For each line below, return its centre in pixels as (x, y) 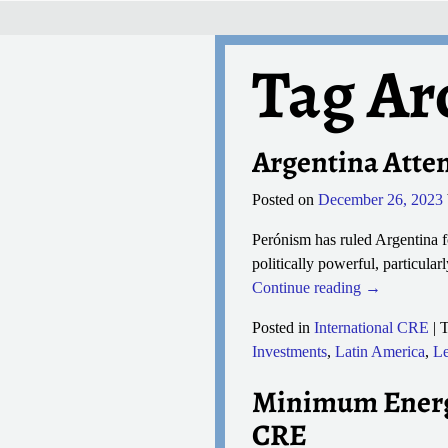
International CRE (371, 327)
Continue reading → (316, 287)
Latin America (379, 351)
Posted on (284, 199)
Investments (289, 351)
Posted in (280, 327)
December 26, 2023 (380, 199)
